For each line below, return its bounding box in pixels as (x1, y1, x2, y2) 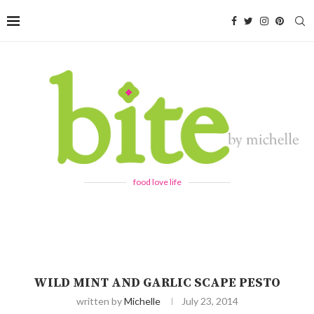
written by (76, 294, 124, 307)
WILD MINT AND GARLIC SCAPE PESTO (34, 274, 280, 291)
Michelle (123, 294, 161, 307)
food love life (132, 176, 182, 187)
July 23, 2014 (181, 294, 238, 307)
